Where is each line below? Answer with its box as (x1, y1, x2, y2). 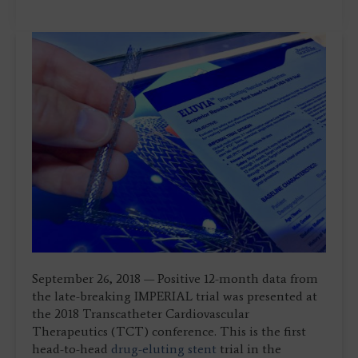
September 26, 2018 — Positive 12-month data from (32, 271, 318, 287)
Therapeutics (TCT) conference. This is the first (32, 324, 306, 340)
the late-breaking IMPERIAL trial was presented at (32, 288, 317, 304)
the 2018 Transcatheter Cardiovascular (32, 306, 249, 322)
